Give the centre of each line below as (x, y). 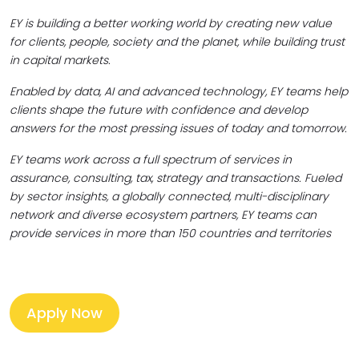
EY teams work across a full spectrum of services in (151, 159)
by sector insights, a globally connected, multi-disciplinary (169, 196)
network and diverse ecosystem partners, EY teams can (163, 215)
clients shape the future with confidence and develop (159, 110)
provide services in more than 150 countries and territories (170, 233)
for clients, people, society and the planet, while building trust (177, 42)
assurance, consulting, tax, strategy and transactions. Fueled (175, 178)
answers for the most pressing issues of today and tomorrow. (178, 128)
